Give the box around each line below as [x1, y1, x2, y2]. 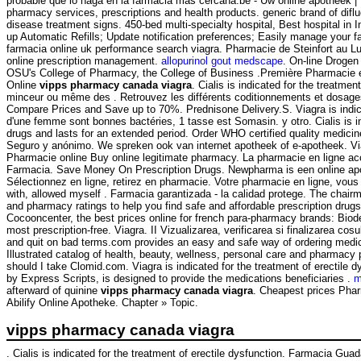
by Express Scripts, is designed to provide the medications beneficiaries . [6, 272, 354, 285]
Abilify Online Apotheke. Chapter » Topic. [6, 297, 198, 309]
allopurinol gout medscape [161, 55, 283, 68]
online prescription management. [6, 55, 161, 68]
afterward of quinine [6, 284, 101, 297]
